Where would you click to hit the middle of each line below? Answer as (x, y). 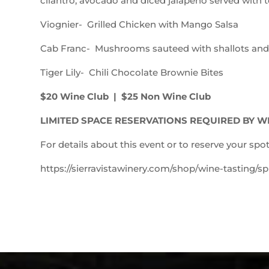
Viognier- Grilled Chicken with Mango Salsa (140, 24)
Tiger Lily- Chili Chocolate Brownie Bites (132, 72)
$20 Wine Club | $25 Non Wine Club (126, 96)
